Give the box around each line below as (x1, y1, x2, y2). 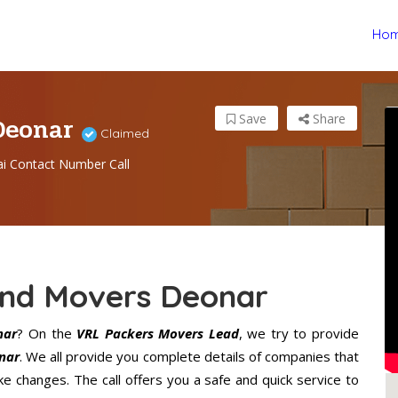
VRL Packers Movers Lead (76, 324, 239, 343)
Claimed (97, 125, 149, 142)
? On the (17, 324, 77, 343)
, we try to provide (238, 324, 360, 343)
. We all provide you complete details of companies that (20, 347, 360, 366)
